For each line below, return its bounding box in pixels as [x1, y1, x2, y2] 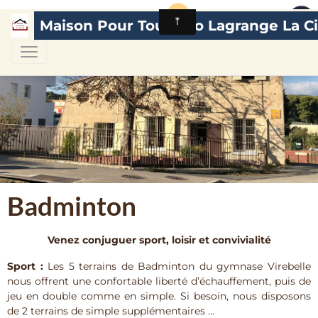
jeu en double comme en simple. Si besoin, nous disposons [7, 290, 311, 303]
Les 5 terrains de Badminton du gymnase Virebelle [43, 260, 312, 273]
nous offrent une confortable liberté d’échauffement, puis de [7, 275, 311, 288]
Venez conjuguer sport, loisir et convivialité [47, 234, 271, 247]
